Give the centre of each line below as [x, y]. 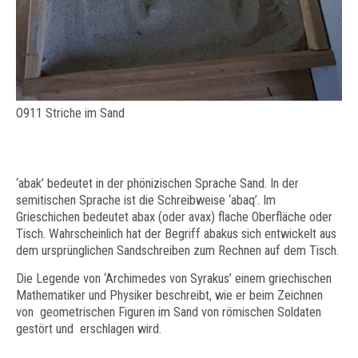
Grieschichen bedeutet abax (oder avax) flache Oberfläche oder [174, 217]
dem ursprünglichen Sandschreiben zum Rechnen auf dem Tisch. [179, 250]
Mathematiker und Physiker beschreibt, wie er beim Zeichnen [169, 295]
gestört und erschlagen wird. [89, 328]
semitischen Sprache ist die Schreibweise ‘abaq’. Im [146, 200]
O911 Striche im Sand [70, 113]
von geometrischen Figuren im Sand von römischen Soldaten [169, 312]
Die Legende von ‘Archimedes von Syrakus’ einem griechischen [174, 278]
